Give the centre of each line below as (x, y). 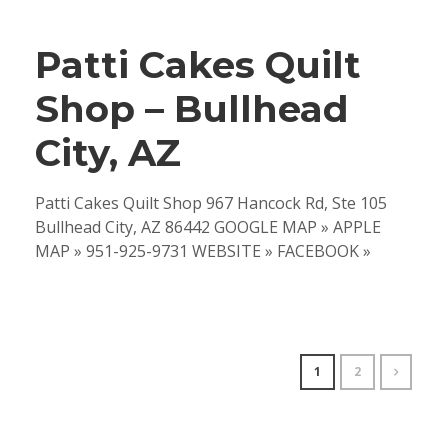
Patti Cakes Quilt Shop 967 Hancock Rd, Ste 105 (211, 203)
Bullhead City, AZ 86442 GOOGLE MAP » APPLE (208, 227)
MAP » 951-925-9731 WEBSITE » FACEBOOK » (203, 251)
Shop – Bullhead (192, 109)
